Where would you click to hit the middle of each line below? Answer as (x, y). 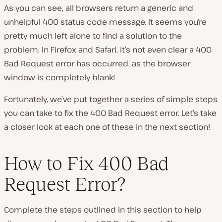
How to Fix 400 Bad (86, 163)
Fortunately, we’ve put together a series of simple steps (111, 99)
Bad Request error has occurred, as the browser (97, 64)
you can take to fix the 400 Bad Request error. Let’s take (110, 113)
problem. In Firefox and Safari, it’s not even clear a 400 (108, 50)
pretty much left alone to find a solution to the (93, 36)
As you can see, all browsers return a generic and (99, 8)
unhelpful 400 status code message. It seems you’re (105, 22)
